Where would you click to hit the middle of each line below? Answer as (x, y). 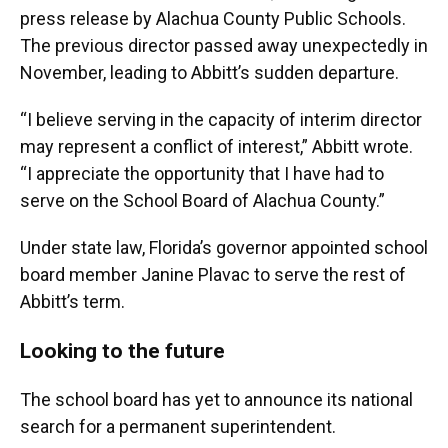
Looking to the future (122, 351)
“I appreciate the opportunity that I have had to (202, 174)
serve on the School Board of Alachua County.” (202, 201)
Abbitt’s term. (72, 302)
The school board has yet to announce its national (216, 400)
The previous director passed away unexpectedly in (224, 46)
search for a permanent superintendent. (178, 427)
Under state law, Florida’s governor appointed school (224, 248)
